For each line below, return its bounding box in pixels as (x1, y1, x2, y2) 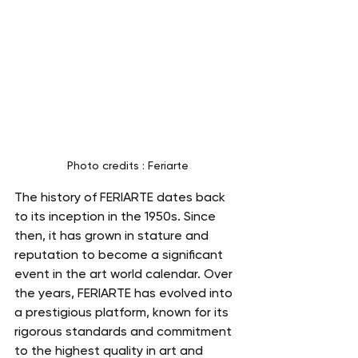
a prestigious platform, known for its (14, 304, 232, 320)
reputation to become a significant (14, 246, 226, 262)
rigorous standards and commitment (14, 323, 235, 339)
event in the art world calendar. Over (14, 265, 236, 281)
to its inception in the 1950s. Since (14, 208, 219, 224)
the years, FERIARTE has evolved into (14, 284, 236, 300)
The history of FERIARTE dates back (14, 189, 229, 205)
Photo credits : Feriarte (67, 158, 189, 172)
